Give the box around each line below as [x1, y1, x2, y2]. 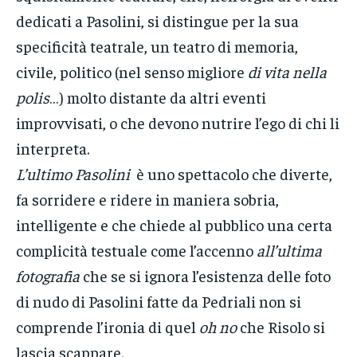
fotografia [16, 265, 80, 286]
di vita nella [248, 61, 327, 82]
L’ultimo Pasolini [16, 163, 130, 184]
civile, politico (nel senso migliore [16, 61, 248, 82]
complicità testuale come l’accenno [16, 240, 257, 261]
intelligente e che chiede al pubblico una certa [16, 214, 332, 235]
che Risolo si [237, 316, 325, 337]
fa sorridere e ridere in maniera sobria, [16, 189, 279, 210]
